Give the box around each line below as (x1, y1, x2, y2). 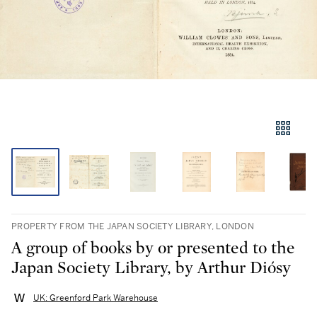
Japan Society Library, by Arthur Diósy (11, 260, 291, 277)
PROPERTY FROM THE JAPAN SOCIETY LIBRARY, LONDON (11, 221, 254, 232)
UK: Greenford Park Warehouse (33, 292, 158, 304)
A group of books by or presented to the (11, 240, 295, 257)
